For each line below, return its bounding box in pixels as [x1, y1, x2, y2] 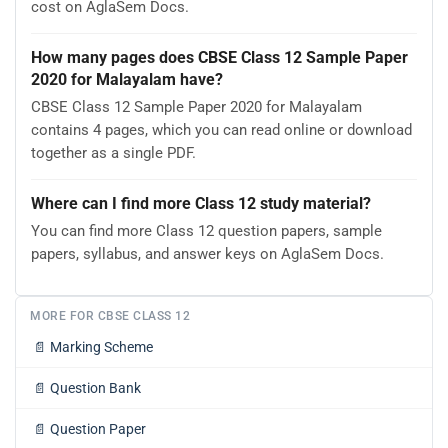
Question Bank [50, 379, 141, 396]
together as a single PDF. [31, 144, 196, 163]
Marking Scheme [50, 338, 153, 355]
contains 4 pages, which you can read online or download [31, 121, 412, 140]
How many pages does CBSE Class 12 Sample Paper [31, 48, 408, 68]
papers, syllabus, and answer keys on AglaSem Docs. [31, 245, 384, 264]
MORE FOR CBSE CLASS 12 [30, 308, 190, 323]
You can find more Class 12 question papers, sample [31, 222, 382, 241]
